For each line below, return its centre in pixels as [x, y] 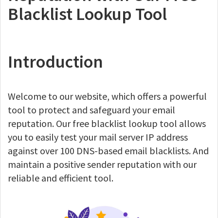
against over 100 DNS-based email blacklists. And [108, 151]
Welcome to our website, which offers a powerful [107, 96]
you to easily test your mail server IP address [98, 137]
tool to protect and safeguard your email [91, 110]
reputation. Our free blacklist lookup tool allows [107, 123]
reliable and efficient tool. [61, 178]
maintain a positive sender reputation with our [102, 164]
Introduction [55, 62]
